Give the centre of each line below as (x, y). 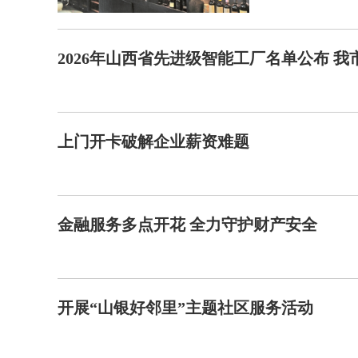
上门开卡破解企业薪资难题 (153, 141)
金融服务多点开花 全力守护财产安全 (187, 225)
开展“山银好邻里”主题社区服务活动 (185, 308)
